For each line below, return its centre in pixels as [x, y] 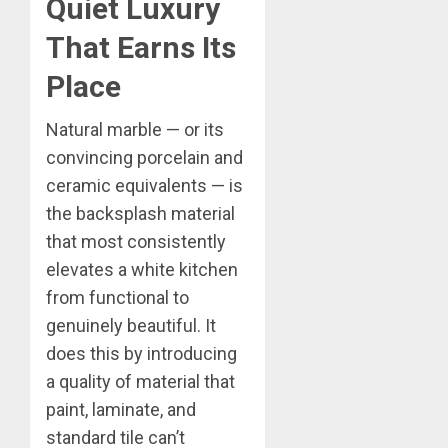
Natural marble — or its [135, 129]
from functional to [117, 297]
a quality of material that [140, 381]
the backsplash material [140, 213]
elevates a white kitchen [142, 269]
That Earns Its [141, 47]
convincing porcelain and [144, 157]
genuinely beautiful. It [131, 325]
